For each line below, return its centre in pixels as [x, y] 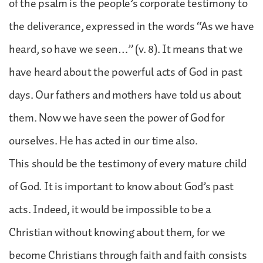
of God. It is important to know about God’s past [122, 186]
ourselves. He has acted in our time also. [103, 141]
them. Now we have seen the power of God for [117, 118]
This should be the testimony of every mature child [128, 163]
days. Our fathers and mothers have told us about [125, 95]
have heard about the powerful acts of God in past [126, 72]
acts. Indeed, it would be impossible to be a [110, 209]
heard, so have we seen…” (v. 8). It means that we [126, 49]
